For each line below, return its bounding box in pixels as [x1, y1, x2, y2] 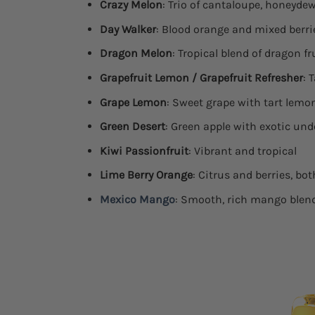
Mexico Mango [99, 192, 175, 206]
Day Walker [99, 22, 156, 36]
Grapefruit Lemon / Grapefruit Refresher [99, 71, 303, 85]
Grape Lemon [99, 95, 167, 109]
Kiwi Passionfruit [99, 143, 188, 157]
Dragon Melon [99, 46, 172, 60]
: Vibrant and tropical [188, 143, 297, 157]
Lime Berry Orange [99, 168, 193, 182]
